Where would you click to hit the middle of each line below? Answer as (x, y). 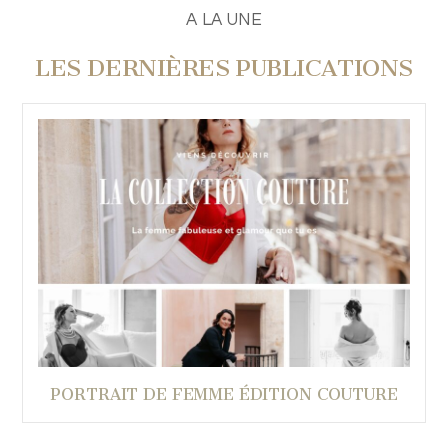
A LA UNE (224, 19)
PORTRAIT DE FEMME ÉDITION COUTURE (224, 394)
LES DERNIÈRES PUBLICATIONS (224, 67)
